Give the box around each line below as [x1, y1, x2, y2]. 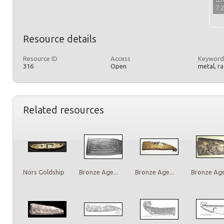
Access [110, 55, 130, 62]
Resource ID [23, 55, 57, 62]
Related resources [23, 104, 104, 115]
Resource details [23, 33, 96, 45]
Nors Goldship [23, 168, 64, 175]
